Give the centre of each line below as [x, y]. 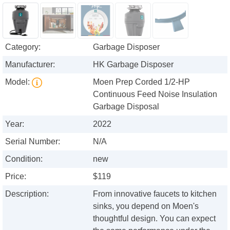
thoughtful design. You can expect [155, 219]
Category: [23, 47]
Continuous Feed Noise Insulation [155, 94]
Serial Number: [33, 142]
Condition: [24, 159]
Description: [27, 194]
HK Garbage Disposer [133, 65]
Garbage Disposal [126, 107]
